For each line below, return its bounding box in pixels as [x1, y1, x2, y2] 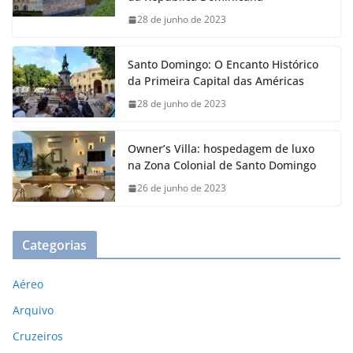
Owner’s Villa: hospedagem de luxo [128, 141, 314, 157]
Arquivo [13, 303, 54, 318]
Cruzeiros [13, 329, 63, 344]
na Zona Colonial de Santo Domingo [128, 158, 316, 173]
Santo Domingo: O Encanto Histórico [128, 57, 318, 72]
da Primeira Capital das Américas [128, 73, 304, 89]
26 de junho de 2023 [137, 181, 226, 195]
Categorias [22, 236, 87, 255]
